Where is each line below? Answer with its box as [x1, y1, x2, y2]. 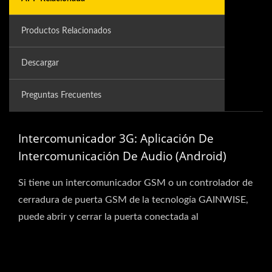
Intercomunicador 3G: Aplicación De [18, 131, 214, 147]
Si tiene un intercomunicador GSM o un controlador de [18, 178, 253, 188]
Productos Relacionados [21, 27, 111, 36]
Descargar [21, 59, 59, 68]
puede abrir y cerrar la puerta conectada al [18, 212, 199, 222]
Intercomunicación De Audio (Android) [18, 148, 226, 165]
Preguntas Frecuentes [21, 91, 101, 100]
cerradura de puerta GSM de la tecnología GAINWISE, [18, 195, 248, 205]
